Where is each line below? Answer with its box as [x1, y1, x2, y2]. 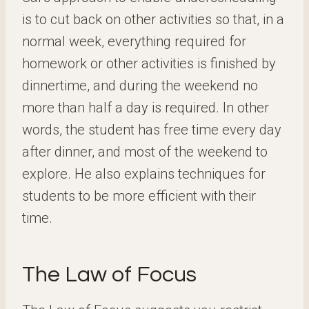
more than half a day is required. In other [22, 99, 269, 116]
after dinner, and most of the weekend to [22, 143, 268, 160]
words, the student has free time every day [22, 121, 281, 138]
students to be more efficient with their [22, 188, 256, 204]
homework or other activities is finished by [22, 55, 276, 72]
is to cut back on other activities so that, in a [22, 11, 284, 28]
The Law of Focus [22, 263, 197, 286]
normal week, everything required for [22, 33, 246, 50]
